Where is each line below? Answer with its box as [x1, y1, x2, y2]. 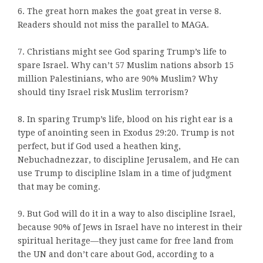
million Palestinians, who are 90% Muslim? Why [18, 74, 218, 84]
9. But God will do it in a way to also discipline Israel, [18, 209, 235, 219]
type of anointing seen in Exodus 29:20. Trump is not [18, 128, 234, 138]
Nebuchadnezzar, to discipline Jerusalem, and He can [18, 155, 240, 165]
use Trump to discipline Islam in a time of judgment [18, 168, 231, 178]
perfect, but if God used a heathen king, [18, 141, 181, 151]
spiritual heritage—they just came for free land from [18, 236, 234, 246]
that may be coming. [18, 182, 100, 192]
